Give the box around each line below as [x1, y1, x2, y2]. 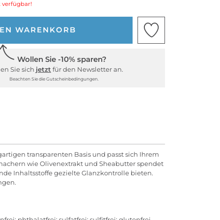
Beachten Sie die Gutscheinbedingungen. [9, 76, 99, 82]
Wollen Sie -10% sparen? [17, 54, 107, 64]
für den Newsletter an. [51, 65, 123, 73]
